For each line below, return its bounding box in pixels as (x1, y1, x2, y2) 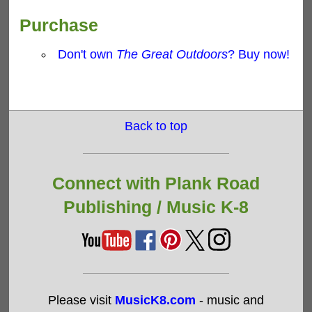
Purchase (19, 16, 99, 36)
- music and (195, 293, 264, 308)
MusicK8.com (114, 293, 196, 308)
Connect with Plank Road (52, 174, 260, 194)
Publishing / (63, 198, 166, 217)
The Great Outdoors (116, 47, 228, 62)
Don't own (58, 47, 117, 62)
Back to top (124, 119, 187, 134)
